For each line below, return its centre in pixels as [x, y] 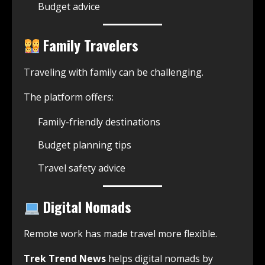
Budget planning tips [85, 145]
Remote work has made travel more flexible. [120, 234]
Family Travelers [89, 45]
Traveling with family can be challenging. [114, 72]
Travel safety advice [82, 168]
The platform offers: [69, 97]
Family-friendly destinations [99, 122]
